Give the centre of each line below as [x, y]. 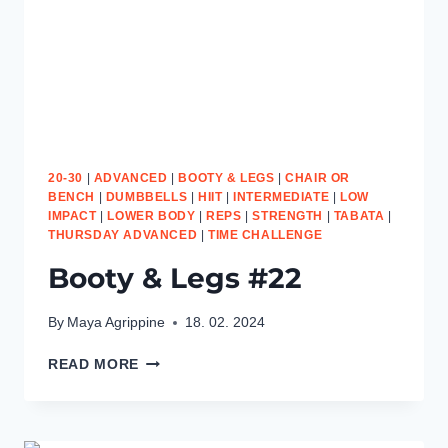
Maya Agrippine [116, 323]
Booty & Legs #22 [175, 277]
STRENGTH [288, 215]
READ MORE [94, 365]
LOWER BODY [151, 215]
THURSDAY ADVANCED [123, 234]
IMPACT [72, 215]
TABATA [359, 215]
